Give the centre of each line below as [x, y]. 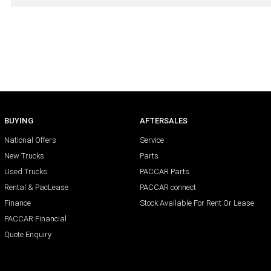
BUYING [18, 121]
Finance [17, 203]
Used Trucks [25, 172]
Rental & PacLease [36, 188]
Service [152, 140]
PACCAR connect [168, 188]
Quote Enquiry [28, 235]
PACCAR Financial [35, 219]
